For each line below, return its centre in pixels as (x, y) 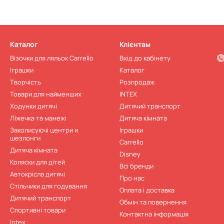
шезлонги (25, 138)
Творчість (25, 82)
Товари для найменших (46, 94)
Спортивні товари (38, 210)
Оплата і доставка (147, 190)
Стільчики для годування (48, 186)
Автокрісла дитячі (37, 174)
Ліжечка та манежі (38, 118)
